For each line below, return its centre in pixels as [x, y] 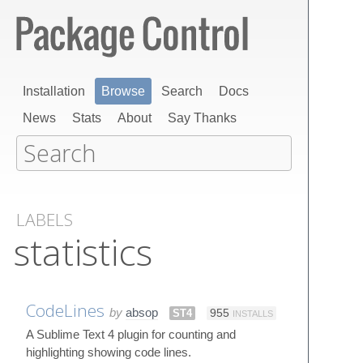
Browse [123, 91]
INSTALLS [253, 313]
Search [182, 91]
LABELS [45, 220]
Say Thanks [202, 118]
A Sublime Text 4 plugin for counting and [131, 334]
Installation [54, 91]
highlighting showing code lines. [109, 352]
